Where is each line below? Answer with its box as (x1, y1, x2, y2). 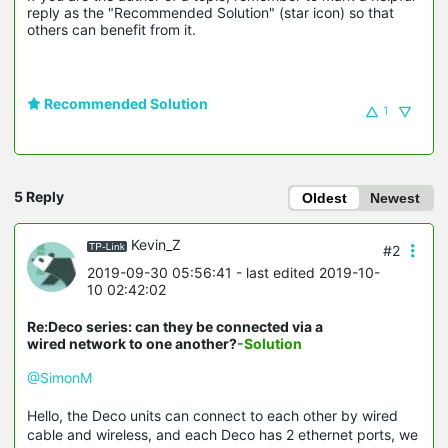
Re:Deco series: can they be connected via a (27, 318, 323, 336)
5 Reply (14, 188, 64, 206)
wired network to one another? (27, 335, 237, 353)
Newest (370, 190, 420, 207)
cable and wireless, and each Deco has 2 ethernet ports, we (27, 426, 418, 444)
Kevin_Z (131, 236, 181, 254)
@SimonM (27, 369, 92, 387)
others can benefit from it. (27, 21, 196, 39)
